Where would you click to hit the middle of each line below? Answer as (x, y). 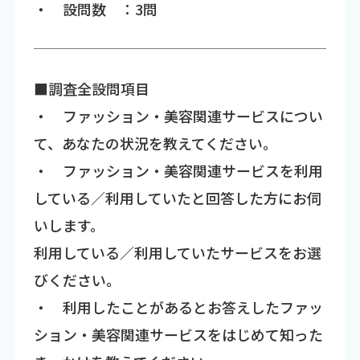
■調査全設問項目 (91, 89)
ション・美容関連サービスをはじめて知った (178, 335)
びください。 (77, 280)
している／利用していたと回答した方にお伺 (177, 198)
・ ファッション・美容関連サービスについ (178, 116)
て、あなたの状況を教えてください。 (155, 143)
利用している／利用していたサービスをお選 (177, 253)
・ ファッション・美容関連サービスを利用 (178, 171)
